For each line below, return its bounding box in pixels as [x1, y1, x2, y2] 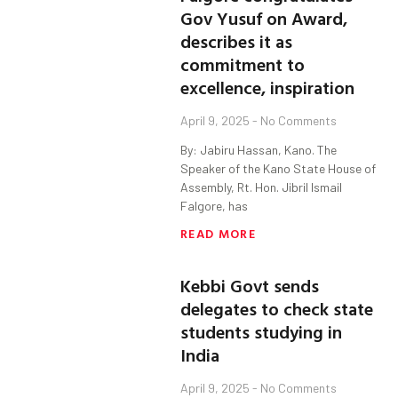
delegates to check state [180, 295, 374, 322]
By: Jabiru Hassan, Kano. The [180, 142, 338, 158]
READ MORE [180, 224, 256, 243]
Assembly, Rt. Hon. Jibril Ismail [180, 179, 343, 195]
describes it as [180, 28, 293, 55]
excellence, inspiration [180, 74, 355, 101]
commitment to [180, 51, 306, 78]
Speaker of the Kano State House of [180, 161, 377, 177]
